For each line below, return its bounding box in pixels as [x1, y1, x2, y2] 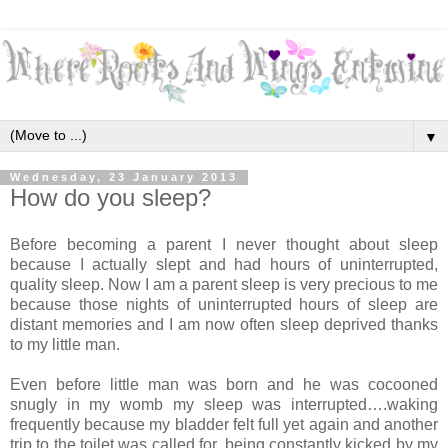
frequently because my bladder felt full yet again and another [10, 416, 438, 434]
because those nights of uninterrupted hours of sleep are [10, 296, 438, 314]
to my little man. [10, 336, 124, 354]
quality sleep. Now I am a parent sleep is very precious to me [10, 276, 438, 294]
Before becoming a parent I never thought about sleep [10, 236, 438, 254]
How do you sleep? [10, 183, 211, 211]
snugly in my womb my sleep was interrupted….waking [10, 396, 438, 414]
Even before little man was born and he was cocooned [10, 376, 438, 394]
